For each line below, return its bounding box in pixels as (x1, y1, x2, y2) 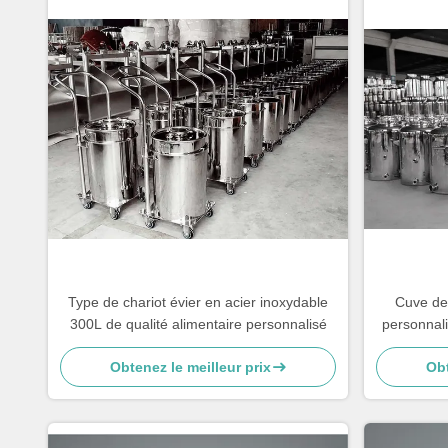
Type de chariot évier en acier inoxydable (68, 294, 328, 310)
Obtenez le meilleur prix (109, 359, 271, 375)
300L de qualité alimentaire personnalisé (69, 316, 327, 332)
